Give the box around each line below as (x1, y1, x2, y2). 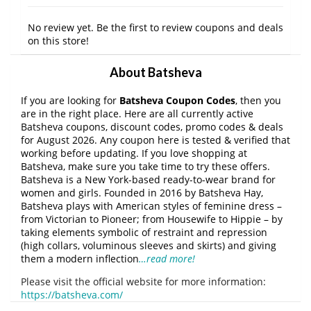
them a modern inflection (21, 251, 139, 265)
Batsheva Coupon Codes (119, 93, 235, 107)
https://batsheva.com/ (21, 287, 123, 301)
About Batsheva (109, 64, 202, 80)
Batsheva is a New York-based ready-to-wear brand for (21, 172, 276, 186)
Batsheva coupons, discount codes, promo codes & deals (21, 119, 283, 133)
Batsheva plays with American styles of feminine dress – (21, 199, 282, 212)
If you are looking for (21, 93, 119, 107)
